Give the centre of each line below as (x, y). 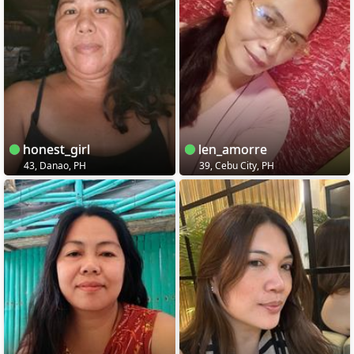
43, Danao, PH (54, 165)
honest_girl (55, 149)
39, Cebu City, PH (235, 165)
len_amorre (231, 149)
